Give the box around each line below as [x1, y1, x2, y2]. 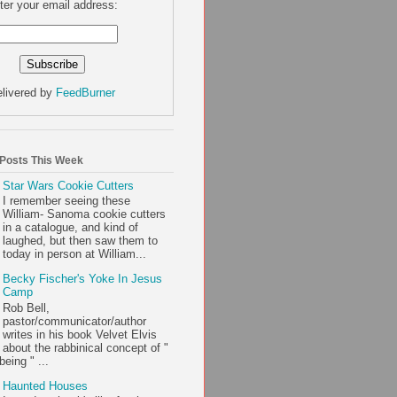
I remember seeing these [3, 194, 131, 208]
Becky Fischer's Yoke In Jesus [3, 272, 163, 286]
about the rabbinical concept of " [3, 340, 169, 354]
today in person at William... [3, 247, 147, 261]
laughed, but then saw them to [3, 234, 159, 248]
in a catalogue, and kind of [3, 221, 139, 235]
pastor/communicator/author [3, 314, 147, 328]
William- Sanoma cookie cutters [3, 207, 167, 222]
